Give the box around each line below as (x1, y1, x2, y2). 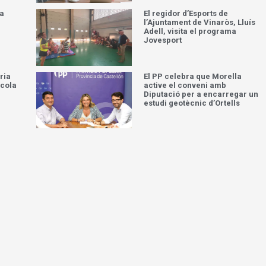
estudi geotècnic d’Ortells (144, 98, 240, 107)
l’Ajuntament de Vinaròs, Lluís (144, 18, 256, 27)
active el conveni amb (144, 80, 227, 90)
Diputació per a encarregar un (144, 89, 259, 99)
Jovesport (144, 36, 182, 45)
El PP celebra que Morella (144, 71, 242, 81)
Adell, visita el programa (144, 27, 237, 36)
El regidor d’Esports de (144, 9, 229, 18)
